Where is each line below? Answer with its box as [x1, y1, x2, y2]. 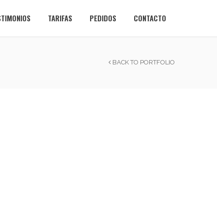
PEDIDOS [90, 13, 116, 23]
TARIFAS [48, 13, 72, 23]
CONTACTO [134, 13, 166, 23]
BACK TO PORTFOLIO [110, 59, 175, 66]
